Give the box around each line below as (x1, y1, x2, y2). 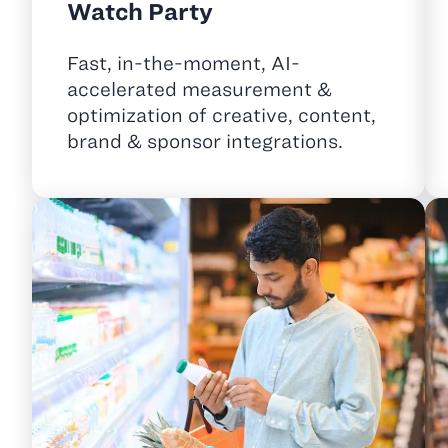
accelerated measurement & (67, 79, 332, 101)
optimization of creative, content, (67, 105, 376, 127)
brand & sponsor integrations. (67, 131, 343, 153)
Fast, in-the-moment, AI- (67, 53, 300, 75)
